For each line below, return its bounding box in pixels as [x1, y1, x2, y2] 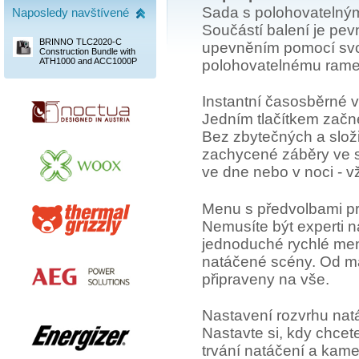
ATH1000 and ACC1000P [39, 56, 137, 66]
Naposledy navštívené [12, 6, 129, 19]
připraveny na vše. [201, 270, 329, 288]
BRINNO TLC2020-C [39, 37, 122, 46]
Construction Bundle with [39, 46, 135, 56]
